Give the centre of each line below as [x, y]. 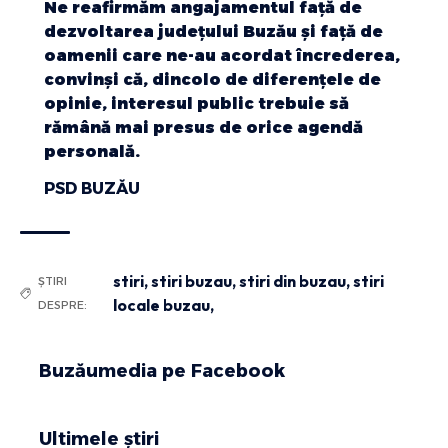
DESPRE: [62, 305]
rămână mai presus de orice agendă [203, 127]
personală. [92, 151]
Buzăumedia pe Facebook [162, 371]
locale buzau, [164, 305]
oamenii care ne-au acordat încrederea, [222, 55]
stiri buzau [192, 281]
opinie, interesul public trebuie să [196, 103]
